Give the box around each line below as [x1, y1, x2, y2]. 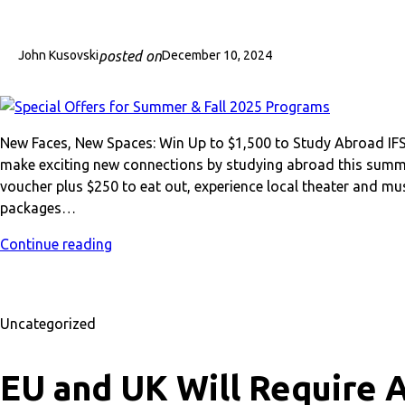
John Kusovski [18, 48, 99, 63]
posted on [99, 47, 162, 64]
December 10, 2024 [162, 48, 272, 63]
